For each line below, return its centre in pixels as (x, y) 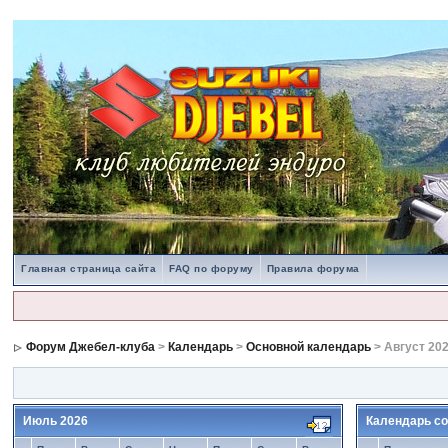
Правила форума (313, 268)
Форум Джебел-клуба (91, 347)
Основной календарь (309, 347)
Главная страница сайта (89, 268)
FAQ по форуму (211, 268)
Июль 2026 (56, 421)
